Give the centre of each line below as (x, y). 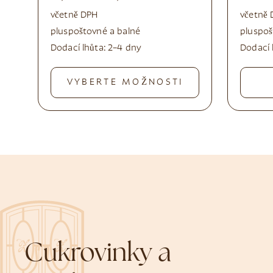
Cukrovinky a (98, 255)
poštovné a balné (104, 32)
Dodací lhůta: (80, 48)
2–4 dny (125, 48)
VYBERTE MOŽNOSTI (125, 83)
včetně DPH (74, 16)
